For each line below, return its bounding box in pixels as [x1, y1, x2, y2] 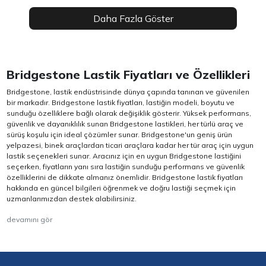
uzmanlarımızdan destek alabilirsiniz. [7, 194, 137, 204]
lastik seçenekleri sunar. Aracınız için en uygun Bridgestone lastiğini [7, 151, 242, 161]
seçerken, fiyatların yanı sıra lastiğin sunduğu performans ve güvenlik [7, 162, 245, 172]
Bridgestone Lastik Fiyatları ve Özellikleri [7, 67, 251, 83]
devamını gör [7, 215, 53, 224]
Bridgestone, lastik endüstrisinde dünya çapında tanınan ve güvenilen [7, 87, 250, 97]
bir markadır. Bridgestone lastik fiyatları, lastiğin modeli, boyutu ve [7, 98, 235, 107]
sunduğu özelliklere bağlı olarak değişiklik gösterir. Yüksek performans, [7, 109, 252, 118]
